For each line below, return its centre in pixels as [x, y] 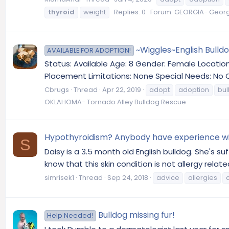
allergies [203, 177]
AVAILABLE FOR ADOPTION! [89, 50]
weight [95, 12]
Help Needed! [70, 216]
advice [168, 177]
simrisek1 [59, 177]
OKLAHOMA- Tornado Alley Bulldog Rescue [115, 102]
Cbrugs [57, 90]
